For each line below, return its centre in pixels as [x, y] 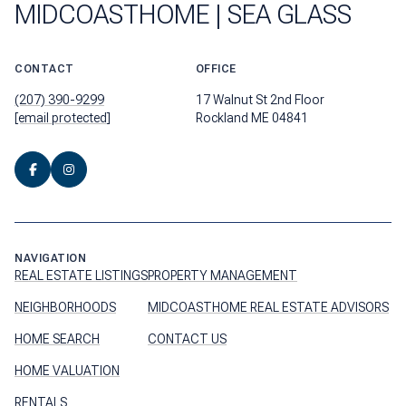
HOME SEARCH [57, 338]
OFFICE [216, 68]
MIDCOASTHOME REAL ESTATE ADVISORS [268, 307]
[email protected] [63, 117]
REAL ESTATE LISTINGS [81, 275]
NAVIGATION [50, 258]
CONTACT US [187, 338]
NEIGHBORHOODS [65, 307]
